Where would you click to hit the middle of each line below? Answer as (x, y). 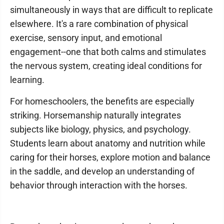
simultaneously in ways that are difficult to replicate (111, 10)
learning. (27, 80)
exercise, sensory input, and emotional (86, 38)
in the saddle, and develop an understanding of (102, 171)
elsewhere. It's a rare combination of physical (99, 24)
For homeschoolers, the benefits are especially (102, 101)
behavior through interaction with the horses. (99, 185)
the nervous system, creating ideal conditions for (106, 66)
